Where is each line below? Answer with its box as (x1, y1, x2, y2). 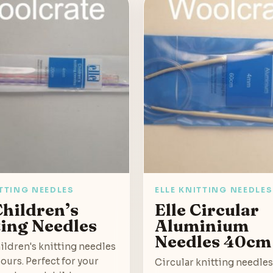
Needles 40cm (155, 230, 271, 252)
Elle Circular (155, 199, 259, 220)
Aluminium (155, 214, 249, 236)
